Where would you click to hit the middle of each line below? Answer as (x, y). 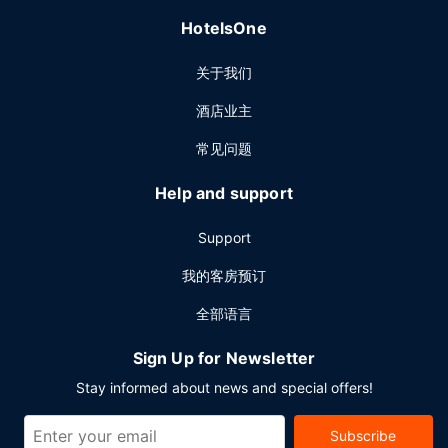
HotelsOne (224, 28)
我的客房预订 (224, 275)
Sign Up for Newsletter (224, 358)
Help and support (224, 193)
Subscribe (363, 435)
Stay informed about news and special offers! (224, 387)
